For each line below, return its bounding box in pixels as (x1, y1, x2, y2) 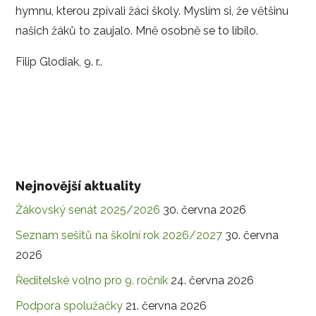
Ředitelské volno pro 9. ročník (16, 274, 169, 287)
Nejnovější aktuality (16, 178, 142, 193)
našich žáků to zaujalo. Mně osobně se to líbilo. (16, 24, 259, 37)
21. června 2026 (126, 299, 207, 312)
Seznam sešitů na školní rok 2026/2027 (16, 229, 223, 242)
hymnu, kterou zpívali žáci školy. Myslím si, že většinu (16, 4, 289, 18)
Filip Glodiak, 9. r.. (16, 55, 103, 68)
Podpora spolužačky (16, 299, 123, 312)
